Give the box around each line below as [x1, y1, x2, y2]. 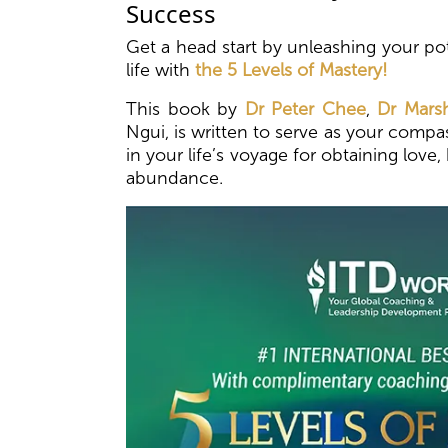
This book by [126, 98, 245, 121]
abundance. [126, 167, 223, 190]
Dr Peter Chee [244, 98, 366, 121]
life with [126, 59, 195, 82]
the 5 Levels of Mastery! [195, 59, 388, 82]
